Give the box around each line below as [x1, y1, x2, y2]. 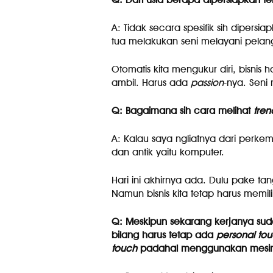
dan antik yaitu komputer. [111, 146, 224, 158]
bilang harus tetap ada [111, 229, 216, 241]
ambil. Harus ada [111, 77, 191, 88]
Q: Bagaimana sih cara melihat [111, 105, 253, 116]
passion [190, 77, 224, 88]
